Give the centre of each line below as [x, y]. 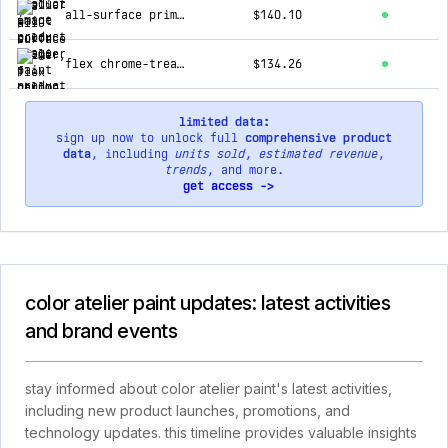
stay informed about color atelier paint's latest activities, [208, 388]
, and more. [245, 170]
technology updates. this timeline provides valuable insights [221, 432]
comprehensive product [318, 138]
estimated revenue [318, 154]
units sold [210, 154]
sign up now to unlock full [150, 138]
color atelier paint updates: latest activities [207, 303]
